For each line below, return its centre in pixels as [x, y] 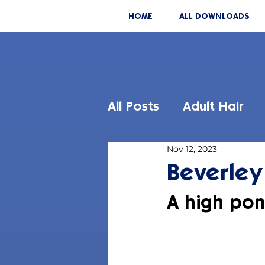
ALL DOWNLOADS [214, 16]
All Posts [133, 106]
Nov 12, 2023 [192, 149]
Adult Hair [213, 106]
